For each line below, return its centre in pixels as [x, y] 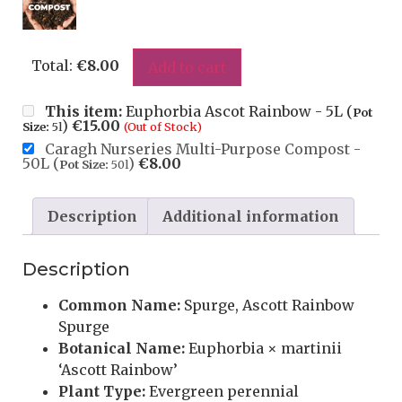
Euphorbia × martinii [263, 349]
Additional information [251, 217]
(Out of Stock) [163, 127]
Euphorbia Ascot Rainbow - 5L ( [237, 112]
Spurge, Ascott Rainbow [267, 306]
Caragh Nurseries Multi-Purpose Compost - [203, 149]
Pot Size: [84, 165]
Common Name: [119, 306]
